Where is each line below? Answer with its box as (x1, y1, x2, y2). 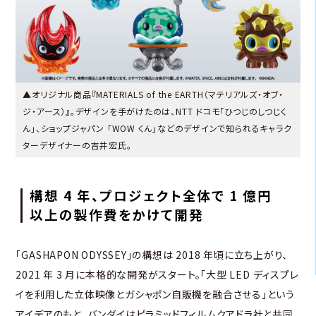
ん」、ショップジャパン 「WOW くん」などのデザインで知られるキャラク (23, 122, 292, 135)
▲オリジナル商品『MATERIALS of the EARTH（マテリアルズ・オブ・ (23, 88, 284, 101)
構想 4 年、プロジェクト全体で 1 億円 (30, 186, 272, 205)
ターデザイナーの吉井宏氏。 (23, 139, 132, 152)
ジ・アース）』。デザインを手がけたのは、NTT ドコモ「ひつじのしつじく (23, 105, 287, 118)
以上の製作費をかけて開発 (30, 205, 204, 224)
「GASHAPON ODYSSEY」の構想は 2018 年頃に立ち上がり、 (16, 248, 288, 262)
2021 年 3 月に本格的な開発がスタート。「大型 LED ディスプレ (16, 267, 299, 282)
